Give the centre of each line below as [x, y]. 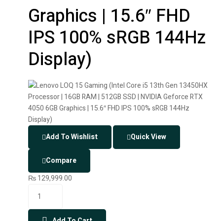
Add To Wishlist [72, 137]
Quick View [148, 137]
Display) [60, 59]
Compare [61, 161]
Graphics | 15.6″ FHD [109, 16]
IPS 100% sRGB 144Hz [117, 37]
